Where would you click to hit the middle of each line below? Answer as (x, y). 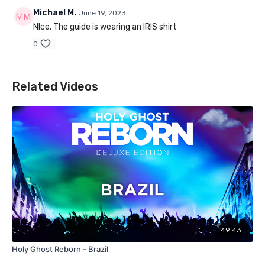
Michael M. (55, 13)
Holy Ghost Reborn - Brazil (60, 249)
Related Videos (55, 87)
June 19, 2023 (102, 13)
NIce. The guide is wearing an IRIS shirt (105, 27)
